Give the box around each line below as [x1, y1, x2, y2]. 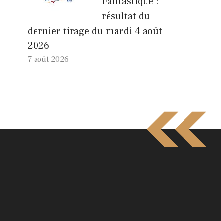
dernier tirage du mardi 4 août [28, 24, 162, 37]
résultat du [102, 9, 150, 23]
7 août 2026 [28, 54, 69, 64]
